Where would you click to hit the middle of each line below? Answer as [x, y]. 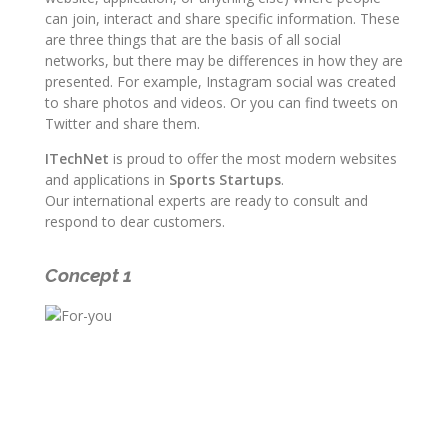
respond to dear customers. [135, 222]
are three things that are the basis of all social [193, 40]
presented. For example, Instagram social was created [220, 82]
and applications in [107, 180]
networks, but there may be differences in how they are [224, 61]
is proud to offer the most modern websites [253, 159]
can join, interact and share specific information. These [222, 19]
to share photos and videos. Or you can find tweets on [221, 103]
